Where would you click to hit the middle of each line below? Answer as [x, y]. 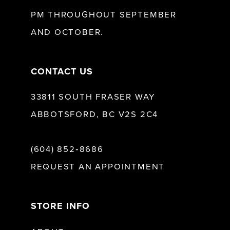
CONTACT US [62, 71]
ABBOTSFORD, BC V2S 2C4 [94, 115]
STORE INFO [60, 206]
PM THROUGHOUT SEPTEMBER [103, 15]
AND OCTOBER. [67, 32]
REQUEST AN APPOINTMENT [98, 167]
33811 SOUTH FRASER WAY [93, 97]
